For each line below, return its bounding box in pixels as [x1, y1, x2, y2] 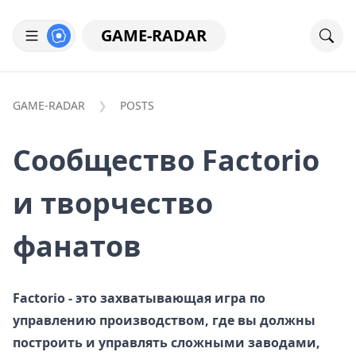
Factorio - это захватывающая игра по [13, 289, 265, 307]
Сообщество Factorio [13, 141, 319, 180]
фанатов [13, 226, 141, 265]
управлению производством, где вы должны [13, 311, 315, 329]
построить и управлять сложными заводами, [13, 334, 320, 351]
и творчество [13, 184, 213, 222]
